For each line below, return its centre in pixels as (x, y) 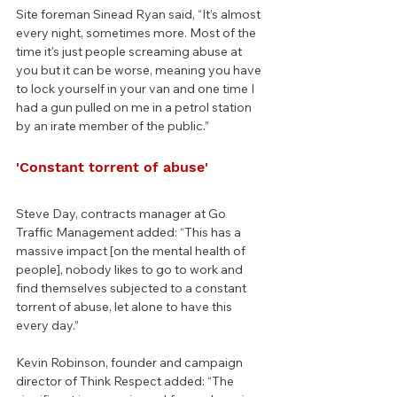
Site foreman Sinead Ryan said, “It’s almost (140, 15)
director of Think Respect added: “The (126, 381)
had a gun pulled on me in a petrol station (135, 108)
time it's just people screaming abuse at (130, 52)
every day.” (47, 326)
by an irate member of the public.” (113, 126)
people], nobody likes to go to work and (131, 270)
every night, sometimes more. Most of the (137, 33)
